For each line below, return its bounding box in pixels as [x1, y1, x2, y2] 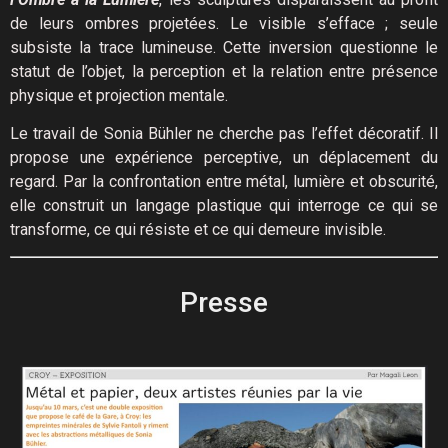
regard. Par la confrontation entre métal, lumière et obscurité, [10, 171, 438, 191]
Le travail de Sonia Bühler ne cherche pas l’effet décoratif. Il [10, 123, 438, 143]
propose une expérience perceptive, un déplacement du [10, 147, 438, 167]
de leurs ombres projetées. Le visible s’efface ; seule [10, 13, 438, 33]
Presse [180, 286, 268, 320]
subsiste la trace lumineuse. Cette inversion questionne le [10, 37, 438, 57]
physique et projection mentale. [10, 85, 228, 105]
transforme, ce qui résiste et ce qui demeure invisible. [10, 219, 386, 239]
